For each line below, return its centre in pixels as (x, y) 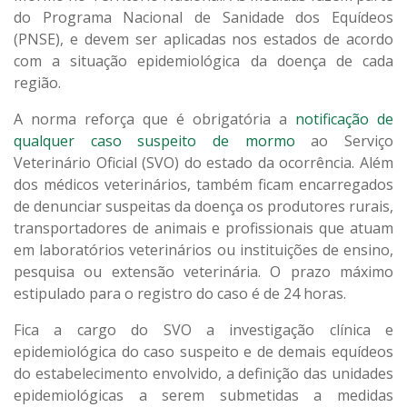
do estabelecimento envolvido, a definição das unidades (203, 373)
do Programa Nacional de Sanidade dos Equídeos (203, 17)
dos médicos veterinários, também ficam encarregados (203, 184)
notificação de (344, 119)
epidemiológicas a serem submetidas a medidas (203, 395)
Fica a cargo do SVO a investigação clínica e (203, 329)
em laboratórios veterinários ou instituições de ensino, (203, 249)
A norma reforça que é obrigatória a (150, 119)
